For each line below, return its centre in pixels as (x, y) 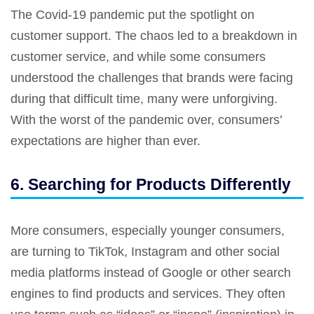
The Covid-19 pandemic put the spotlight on (132, 15)
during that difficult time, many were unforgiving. (144, 99)
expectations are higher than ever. (107, 141)
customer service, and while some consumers (138, 57)
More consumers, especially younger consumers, (148, 231)
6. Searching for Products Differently (153, 185)
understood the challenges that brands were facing (152, 78)
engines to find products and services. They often (148, 294)
